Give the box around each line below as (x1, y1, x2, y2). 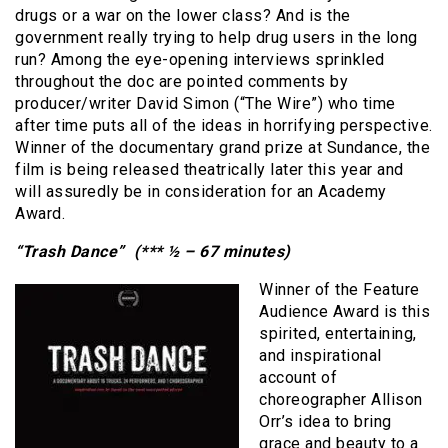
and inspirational (259, 345, 382, 365)
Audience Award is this (259, 301, 430, 321)
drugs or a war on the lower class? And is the (15, 5, 351, 25)
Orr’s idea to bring (259, 411, 392, 431)
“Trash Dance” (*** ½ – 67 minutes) (15, 241, 291, 261)
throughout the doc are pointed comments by (15, 71, 348, 91)
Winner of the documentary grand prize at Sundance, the (15, 137, 430, 157)
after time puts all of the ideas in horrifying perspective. (15, 115, 433, 135)
